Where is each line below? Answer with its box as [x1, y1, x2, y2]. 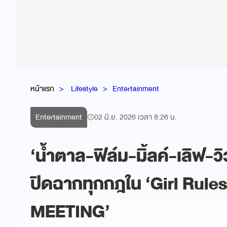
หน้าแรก [30, 82, 54, 95]
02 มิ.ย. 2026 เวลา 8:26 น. [94, 110, 177, 124]
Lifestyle [71, 82, 98, 95]
